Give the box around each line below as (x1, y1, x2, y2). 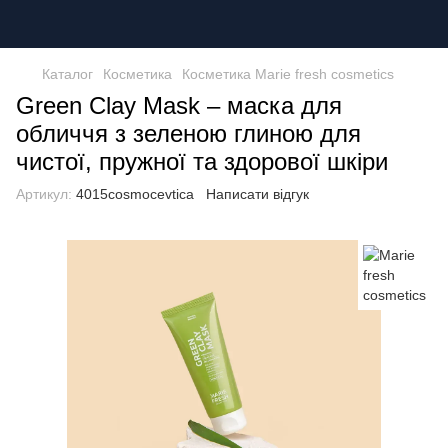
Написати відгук (206, 186, 309, 202)
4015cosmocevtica (72, 186, 194, 202)
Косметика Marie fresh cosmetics (182, 66, 394, 82)
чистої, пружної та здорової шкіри (16, 148, 388, 175)
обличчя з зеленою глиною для (16, 120, 361, 147)
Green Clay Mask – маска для (16, 92, 342, 119)
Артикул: (16, 186, 72, 202)
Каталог (42, 66, 93, 82)
